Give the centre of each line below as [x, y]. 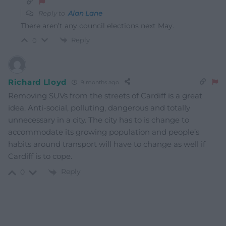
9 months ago [99, 82]
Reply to [52, 13]
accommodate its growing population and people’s [104, 132]
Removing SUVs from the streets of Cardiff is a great [105, 96]
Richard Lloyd [38, 82]
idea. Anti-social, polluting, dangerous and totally [99, 108]
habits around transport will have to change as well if [107, 144]
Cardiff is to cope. [40, 156]
